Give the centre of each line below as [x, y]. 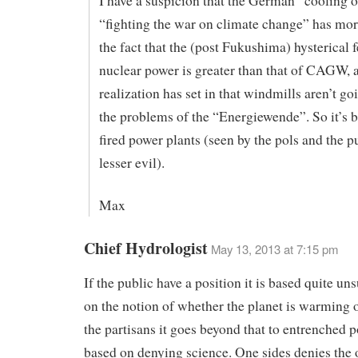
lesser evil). [131, 162]
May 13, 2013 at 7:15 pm [274, 249]
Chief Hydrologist [146, 249]
